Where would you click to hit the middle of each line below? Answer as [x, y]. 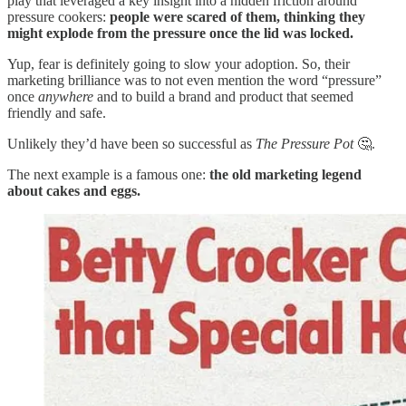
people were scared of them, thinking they [237, 17]
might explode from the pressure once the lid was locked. [180, 34]
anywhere [66, 97]
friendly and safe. [57, 113]
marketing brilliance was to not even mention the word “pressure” [194, 81]
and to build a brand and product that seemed [223, 97]
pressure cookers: [58, 17]
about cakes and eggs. [74, 191]
